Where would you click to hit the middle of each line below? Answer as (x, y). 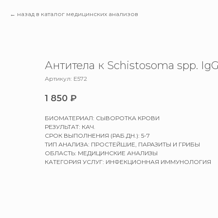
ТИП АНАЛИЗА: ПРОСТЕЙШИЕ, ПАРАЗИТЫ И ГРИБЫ (122, 145)
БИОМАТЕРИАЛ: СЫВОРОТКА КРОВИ (102, 118)
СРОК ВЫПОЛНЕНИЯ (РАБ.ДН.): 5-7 (97, 136)
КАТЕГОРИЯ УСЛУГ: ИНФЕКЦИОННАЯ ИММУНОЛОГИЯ (128, 162)
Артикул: (59, 79)
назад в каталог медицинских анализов (78, 14)
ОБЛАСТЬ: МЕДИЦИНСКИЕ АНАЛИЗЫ (101, 153)
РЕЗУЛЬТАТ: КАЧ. (70, 127)
